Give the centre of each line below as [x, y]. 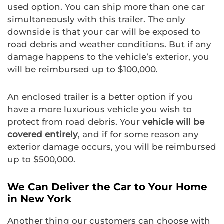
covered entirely [43, 134]
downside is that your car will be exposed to [104, 32]
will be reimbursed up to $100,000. [83, 69]
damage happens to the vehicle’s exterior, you [108, 57]
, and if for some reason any [138, 134]
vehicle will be [173, 122]
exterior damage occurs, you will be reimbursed [112, 147]
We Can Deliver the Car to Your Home [107, 187]
